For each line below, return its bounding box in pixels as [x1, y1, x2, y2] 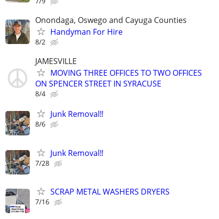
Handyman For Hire [50, 26, 123, 37]
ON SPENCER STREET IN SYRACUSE [35, 78, 161, 89]
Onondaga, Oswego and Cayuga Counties [35, 15, 187, 25]
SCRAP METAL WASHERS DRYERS [50, 186, 170, 197]
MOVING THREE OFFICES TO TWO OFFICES [50, 67, 202, 79]
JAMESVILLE [35, 56, 77, 67]
